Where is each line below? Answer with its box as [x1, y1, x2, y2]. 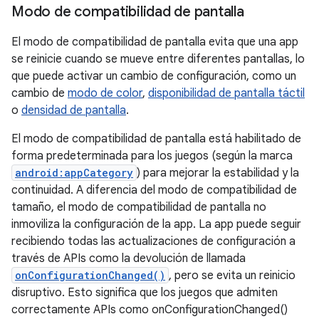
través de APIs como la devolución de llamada [11, 251, 246, 266]
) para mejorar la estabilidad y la [137, 166, 299, 180]
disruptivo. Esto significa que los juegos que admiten [11, 286, 278, 300]
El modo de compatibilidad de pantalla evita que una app [11, 35, 298, 49]
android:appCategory [15, 166, 133, 179]
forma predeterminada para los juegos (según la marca [11, 149, 293, 163]
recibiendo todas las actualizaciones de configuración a [11, 234, 296, 249]
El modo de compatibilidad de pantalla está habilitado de [11, 132, 301, 146]
